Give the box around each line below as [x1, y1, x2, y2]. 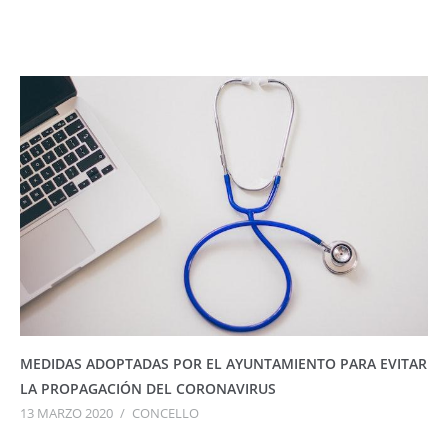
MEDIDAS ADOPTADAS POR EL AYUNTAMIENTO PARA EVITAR [20, 354, 427, 374]
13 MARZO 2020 [20, 404, 113, 423]
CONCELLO [132, 404, 199, 423]
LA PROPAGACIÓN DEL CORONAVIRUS [20, 379, 276, 399]
